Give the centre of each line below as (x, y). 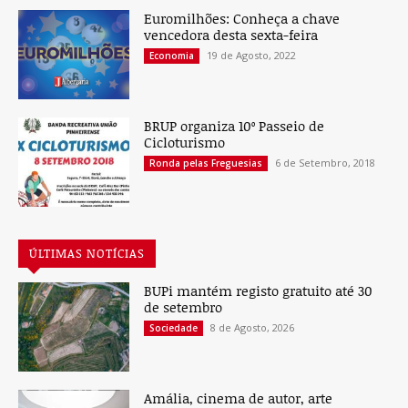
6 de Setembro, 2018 (326, 162)
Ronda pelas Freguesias (206, 163)
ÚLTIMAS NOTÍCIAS (87, 253)
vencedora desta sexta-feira (231, 34)
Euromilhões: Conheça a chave (242, 18)
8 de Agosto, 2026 (253, 327)
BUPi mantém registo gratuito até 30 (259, 290)
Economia (172, 55)
